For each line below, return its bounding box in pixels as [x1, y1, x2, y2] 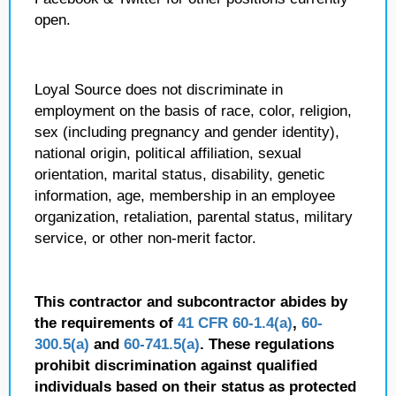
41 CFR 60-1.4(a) [178, 315, 293, 331]
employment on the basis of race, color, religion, [34, 103, 352, 119]
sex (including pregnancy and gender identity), [34, 124, 339, 141]
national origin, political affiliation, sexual [34, 145, 301, 162]
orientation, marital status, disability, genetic [34, 166, 325, 183]
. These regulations [200, 336, 334, 353]
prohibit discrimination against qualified [34, 357, 317, 374]
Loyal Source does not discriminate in [34, 81, 283, 98]
